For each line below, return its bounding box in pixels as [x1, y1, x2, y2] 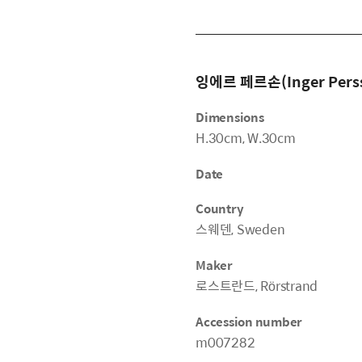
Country [196, 199, 244, 217]
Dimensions [196, 107, 264, 126]
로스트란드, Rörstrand [196, 276, 318, 296]
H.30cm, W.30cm [196, 128, 296, 148]
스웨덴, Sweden [196, 219, 285, 239]
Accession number [196, 312, 303, 330]
